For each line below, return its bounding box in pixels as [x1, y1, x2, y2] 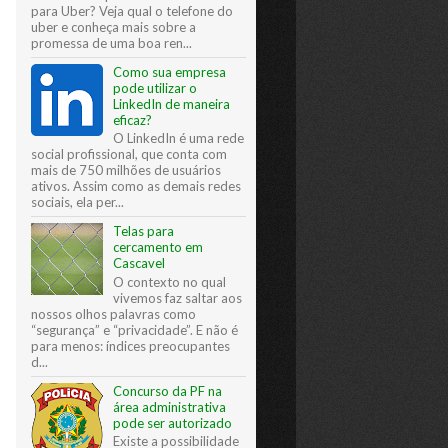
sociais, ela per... [31, 194, 124, 211]
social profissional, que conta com [31, 146, 227, 163]
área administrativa [113, 398, 227, 415]
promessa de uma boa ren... [31, 34, 192, 51]
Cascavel [113, 255, 166, 272]
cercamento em [113, 239, 204, 256]
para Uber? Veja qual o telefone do [31, 2, 233, 19]
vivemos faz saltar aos [113, 289, 243, 306]
